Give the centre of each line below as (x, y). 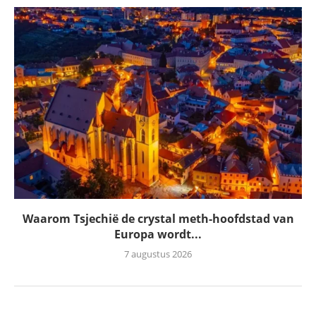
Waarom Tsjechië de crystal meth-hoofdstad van (158, 218)
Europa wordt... (158, 234)
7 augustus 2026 (158, 254)
